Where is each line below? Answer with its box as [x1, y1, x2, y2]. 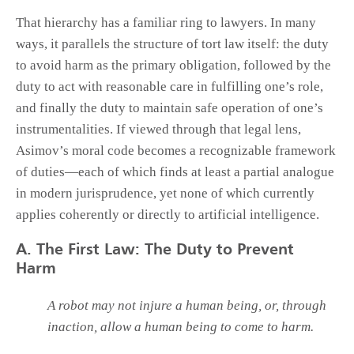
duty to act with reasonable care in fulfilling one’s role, [16, 79, 323, 95]
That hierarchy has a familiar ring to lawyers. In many [16, 15, 316, 31]
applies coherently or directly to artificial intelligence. [16, 207, 319, 223]
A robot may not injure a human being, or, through [47, 298, 326, 314]
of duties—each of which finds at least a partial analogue [16, 164, 334, 180]
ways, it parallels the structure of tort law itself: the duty [16, 36, 329, 52]
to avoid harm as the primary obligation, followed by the [16, 58, 331, 73]
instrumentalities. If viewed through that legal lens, [16, 122, 301, 137]
